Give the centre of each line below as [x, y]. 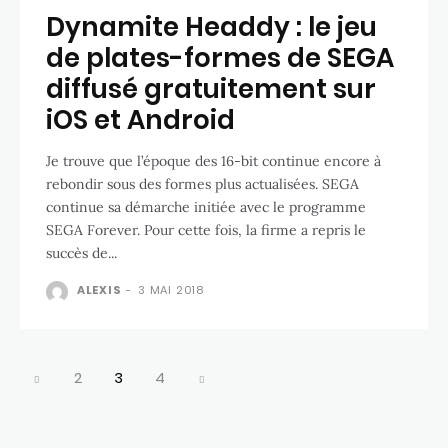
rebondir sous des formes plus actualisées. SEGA [202, 183]
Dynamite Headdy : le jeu [211, 26]
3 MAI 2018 [171, 289]
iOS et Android [140, 119]
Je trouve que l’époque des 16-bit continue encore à [213, 160]
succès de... [81, 252]
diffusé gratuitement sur [211, 88]
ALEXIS [99, 289]
